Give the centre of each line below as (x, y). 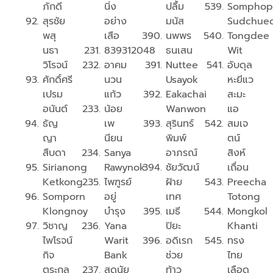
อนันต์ (55, 109)
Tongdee (248, 36)
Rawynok (125, 168)
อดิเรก (179, 241)
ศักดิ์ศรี (58, 80)
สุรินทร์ (180, 124)
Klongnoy (65, 212)
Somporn (64, 197)
